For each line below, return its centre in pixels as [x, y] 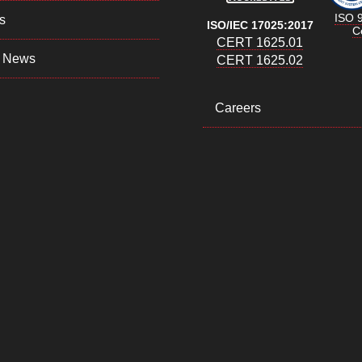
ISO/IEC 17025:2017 [260, 25]
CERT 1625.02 [260, 61]
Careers [238, 108]
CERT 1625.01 [260, 43]
